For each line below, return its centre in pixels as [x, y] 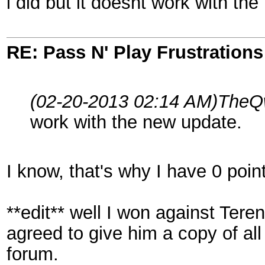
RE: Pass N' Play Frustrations [135, 52]
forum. [33, 253]
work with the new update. [136, 122]
